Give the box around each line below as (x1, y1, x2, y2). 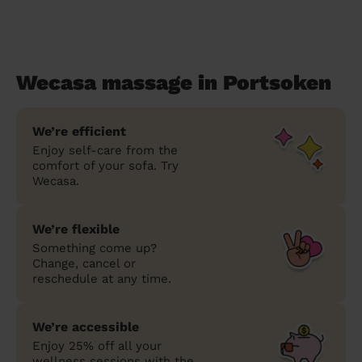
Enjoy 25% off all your (32, 338, 162, 353)
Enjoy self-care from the (32, 142, 178, 158)
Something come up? (32, 240, 157, 255)
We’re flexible (32, 221, 120, 237)
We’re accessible (32, 318, 139, 335)
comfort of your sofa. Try (32, 158, 179, 173)
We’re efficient (32, 123, 126, 139)
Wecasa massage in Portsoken (16, 69, 331, 95)
